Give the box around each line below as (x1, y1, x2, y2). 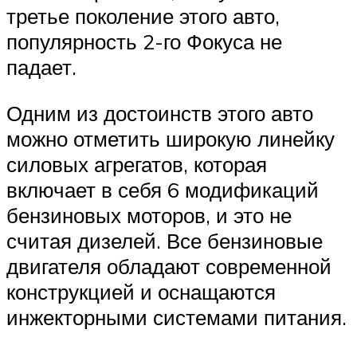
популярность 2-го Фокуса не (6, 29, 282, 55)
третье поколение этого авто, (6, 3, 280, 29)
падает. (6, 54, 76, 80)
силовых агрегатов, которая (6, 151, 267, 178)
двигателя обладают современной (6, 253, 331, 280)
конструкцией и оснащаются (6, 279, 276, 305)
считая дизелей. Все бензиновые (6, 228, 323, 254)
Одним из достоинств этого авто (6, 100, 313, 127)
